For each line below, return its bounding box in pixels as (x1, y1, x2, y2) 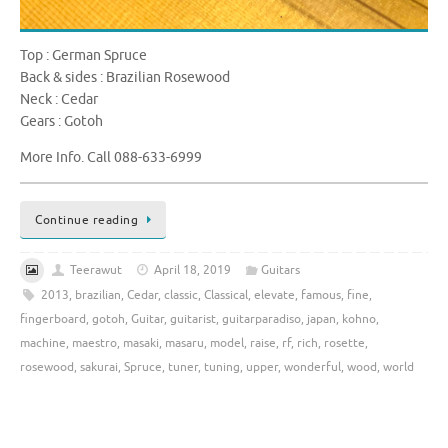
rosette (324, 334, 365, 351)
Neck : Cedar (20, 91, 98, 109)
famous (300, 286, 341, 303)
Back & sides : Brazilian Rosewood (20, 69, 230, 87)
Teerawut (69, 262, 122, 279)
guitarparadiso (222, 310, 301, 327)
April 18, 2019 (154, 262, 232, 279)
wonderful (284, 358, 341, 375)
